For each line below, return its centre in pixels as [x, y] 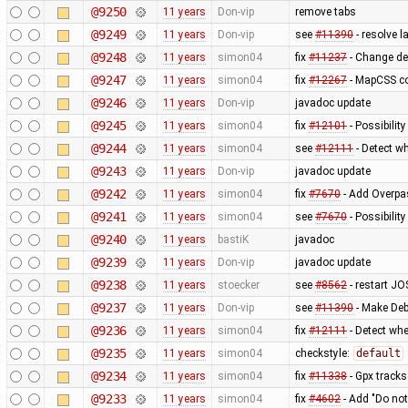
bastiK [233, 239]
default [378, 353]
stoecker [238, 285]
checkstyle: [323, 353]
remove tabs [325, 11]
